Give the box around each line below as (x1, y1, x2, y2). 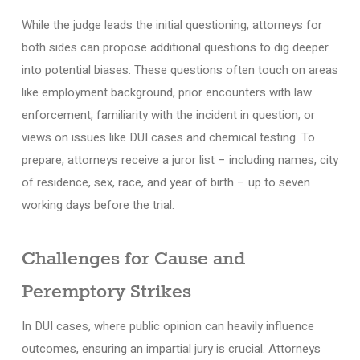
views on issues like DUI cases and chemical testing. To (21, 129, 315, 146)
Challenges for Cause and (21, 247, 245, 271)
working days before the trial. (21, 196, 174, 214)
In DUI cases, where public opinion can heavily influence (21, 317, 314, 335)
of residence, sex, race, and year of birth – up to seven (21, 174, 310, 191)
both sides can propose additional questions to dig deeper (21, 39, 329, 56)
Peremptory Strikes (21, 280, 191, 304)
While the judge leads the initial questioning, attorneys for (21, 16, 322, 34)
